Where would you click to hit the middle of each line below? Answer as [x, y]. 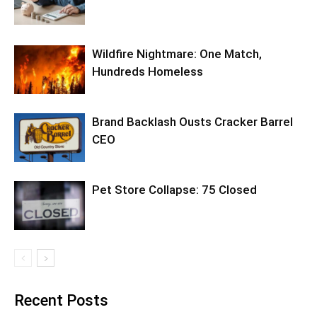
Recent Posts [61, 300]
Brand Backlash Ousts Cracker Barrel [192, 122]
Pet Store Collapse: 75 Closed [174, 190]
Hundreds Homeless [148, 71]
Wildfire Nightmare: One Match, [177, 54]
